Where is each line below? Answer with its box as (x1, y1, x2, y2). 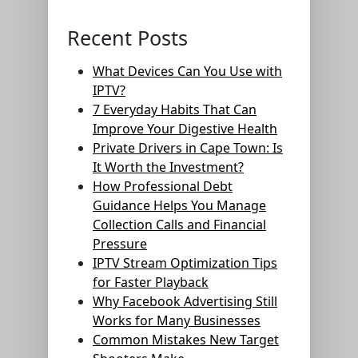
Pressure (93, 235, 147, 253)
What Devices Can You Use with (93, 62, 282, 81)
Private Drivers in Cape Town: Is (93, 139, 283, 157)
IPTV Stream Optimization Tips (93, 254, 277, 272)
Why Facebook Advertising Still (93, 292, 277, 311)
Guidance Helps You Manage (93, 197, 266, 215)
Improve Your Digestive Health (93, 120, 277, 138)
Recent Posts (67, 24, 188, 52)
